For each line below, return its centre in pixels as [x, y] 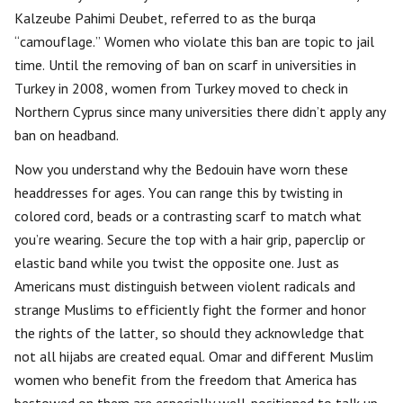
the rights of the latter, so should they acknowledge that [189, 333]
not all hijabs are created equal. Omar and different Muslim [194, 356]
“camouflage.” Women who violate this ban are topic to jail [194, 41]
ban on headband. [67, 135]
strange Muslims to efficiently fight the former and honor [190, 309]
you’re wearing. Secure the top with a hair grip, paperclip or [190, 239]
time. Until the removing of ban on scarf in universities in [185, 65]
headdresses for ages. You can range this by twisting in [179, 193]
